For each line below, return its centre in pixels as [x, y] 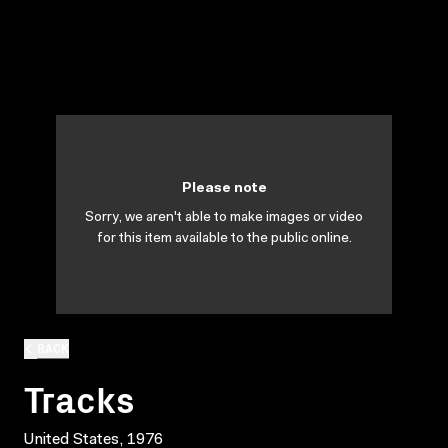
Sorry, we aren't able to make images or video [224, 218]
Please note [224, 189]
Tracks [79, 397]
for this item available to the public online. [224, 239]
